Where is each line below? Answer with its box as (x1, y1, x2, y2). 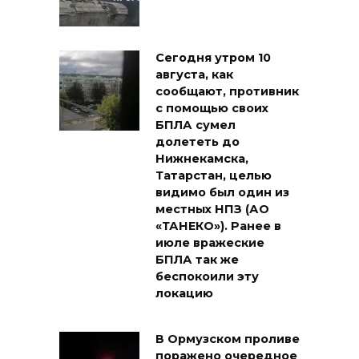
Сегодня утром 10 (155, 50, 271, 66)
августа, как (155, 67, 233, 83)
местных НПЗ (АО (155, 202, 269, 217)
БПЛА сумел (155, 118, 236, 133)
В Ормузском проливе (155, 332, 300, 347)
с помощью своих (155, 101, 268, 116)
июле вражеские (155, 236, 264, 251)
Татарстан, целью (155, 168, 272, 184)
